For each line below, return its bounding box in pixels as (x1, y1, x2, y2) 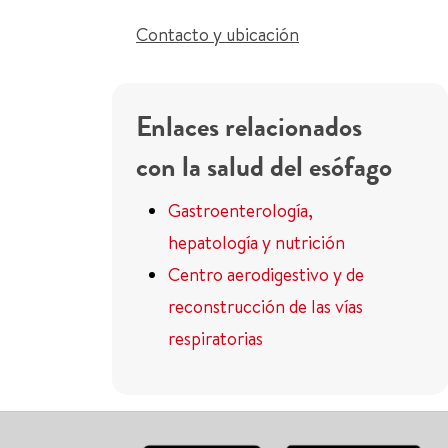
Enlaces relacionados (136, 109, 362, 145)
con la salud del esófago (136, 149, 392, 185)
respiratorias (168, 326, 263, 351)
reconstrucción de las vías (168, 294, 363, 319)
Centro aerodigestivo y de (168, 262, 364, 287)
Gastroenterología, (168, 198, 313, 223)
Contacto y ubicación (136, 22, 299, 47)
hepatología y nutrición (168, 230, 345, 255)
